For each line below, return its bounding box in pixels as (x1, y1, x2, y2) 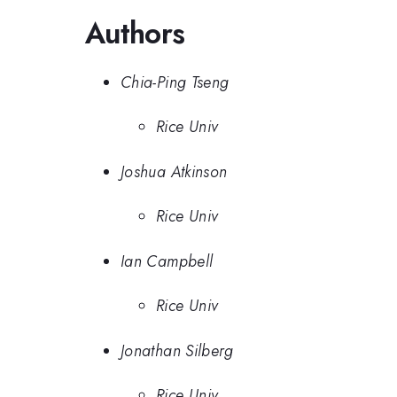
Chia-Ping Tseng (121, 70, 230, 94)
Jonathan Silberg (121, 339, 234, 362)
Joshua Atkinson (121, 160, 228, 183)
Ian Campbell (121, 249, 214, 273)
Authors (85, 12, 185, 55)
